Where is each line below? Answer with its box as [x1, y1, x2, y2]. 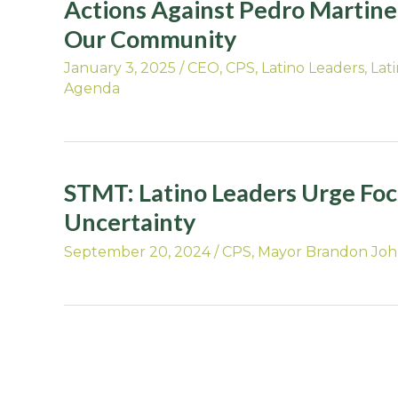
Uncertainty [64, 207, 195, 237]
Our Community [64, 24, 236, 53]
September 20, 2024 [64, 243, 211, 260]
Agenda [64, 80, 120, 98]
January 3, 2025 [64, 60, 176, 77]
